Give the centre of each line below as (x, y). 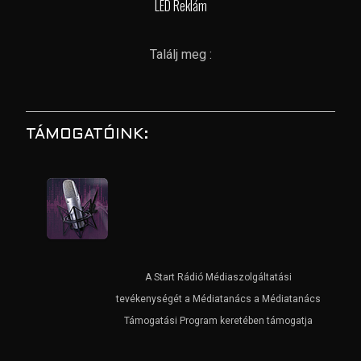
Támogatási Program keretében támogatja (218, 320)
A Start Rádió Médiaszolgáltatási (218, 277)
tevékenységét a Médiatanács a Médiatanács (218, 299)
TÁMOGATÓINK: (87, 134)
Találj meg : (180, 55)
